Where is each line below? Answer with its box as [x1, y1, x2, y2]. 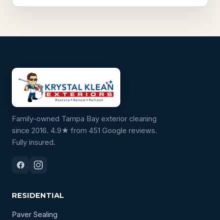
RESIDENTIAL [12, 191, 64, 200]
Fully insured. [12, 137, 55, 147]
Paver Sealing [12, 210, 57, 219]
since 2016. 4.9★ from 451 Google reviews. [12, 126, 157, 135]
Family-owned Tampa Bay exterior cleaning [12, 114, 157, 123]
